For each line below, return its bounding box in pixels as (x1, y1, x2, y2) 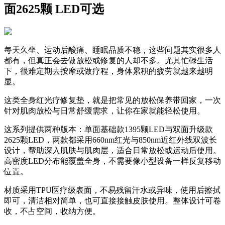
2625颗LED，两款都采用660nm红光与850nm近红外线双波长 (4, 135, 217, 144)
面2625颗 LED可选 (4, 3, 104, 16)
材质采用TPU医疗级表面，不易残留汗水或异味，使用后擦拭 (4, 185, 220, 194)
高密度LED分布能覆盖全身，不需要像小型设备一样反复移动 (4, 156, 221, 165)
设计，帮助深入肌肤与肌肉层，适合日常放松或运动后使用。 (4, 146, 221, 155)
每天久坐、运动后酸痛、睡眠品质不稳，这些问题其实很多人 (4, 45, 221, 54)
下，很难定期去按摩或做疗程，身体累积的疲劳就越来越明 (4, 66, 213, 75)
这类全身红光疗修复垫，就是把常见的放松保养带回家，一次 (4, 95, 221, 104)
